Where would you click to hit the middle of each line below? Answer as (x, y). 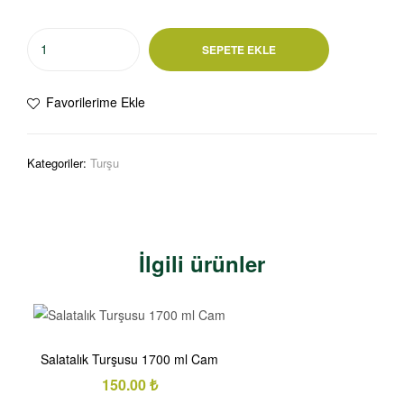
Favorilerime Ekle (96, 101)
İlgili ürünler (202, 264)
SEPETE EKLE (239, 49)
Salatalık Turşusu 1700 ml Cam (129, 359)
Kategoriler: (59, 162)
